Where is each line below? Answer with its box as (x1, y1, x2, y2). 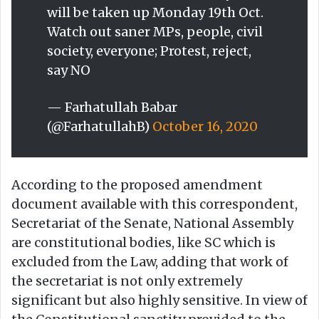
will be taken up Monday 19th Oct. (47, 4, 263, 21)
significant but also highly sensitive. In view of (11, 291, 308, 308)
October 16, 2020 (152, 117, 258, 135)
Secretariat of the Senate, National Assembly (11, 214, 293, 231)
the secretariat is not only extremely (11, 272, 242, 289)
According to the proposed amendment (11, 176, 263, 193)
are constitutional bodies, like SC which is (11, 234, 276, 251)
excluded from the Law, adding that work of (11, 253, 288, 270)
